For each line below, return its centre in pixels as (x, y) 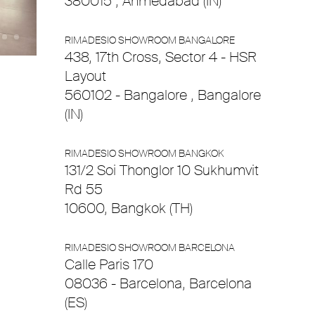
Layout (85, 76)
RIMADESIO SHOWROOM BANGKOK (144, 153)
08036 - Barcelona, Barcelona (158, 283)
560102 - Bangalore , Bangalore (163, 95)
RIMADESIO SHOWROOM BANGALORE (150, 40)
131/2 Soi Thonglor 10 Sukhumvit (162, 170)
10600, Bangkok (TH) (129, 208)
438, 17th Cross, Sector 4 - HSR (161, 57)
